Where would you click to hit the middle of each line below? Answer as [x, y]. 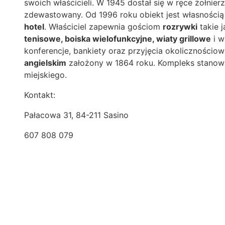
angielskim [45, 63]
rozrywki [180, 27]
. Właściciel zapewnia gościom [103, 27]
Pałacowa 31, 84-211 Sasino [76, 115]
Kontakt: [40, 95]
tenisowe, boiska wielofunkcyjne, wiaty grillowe [118, 39]
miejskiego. [45, 75]
